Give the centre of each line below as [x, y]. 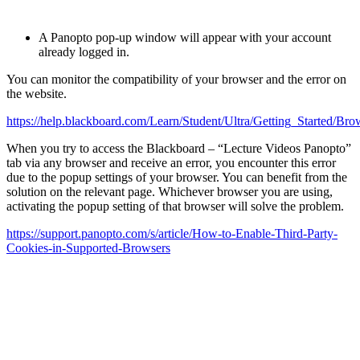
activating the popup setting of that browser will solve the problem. [175, 207]
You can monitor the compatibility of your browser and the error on [176, 80]
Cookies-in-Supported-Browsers [88, 248]
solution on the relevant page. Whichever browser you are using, [170, 192]
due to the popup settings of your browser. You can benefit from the [177, 178]
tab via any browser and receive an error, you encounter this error [171, 163]
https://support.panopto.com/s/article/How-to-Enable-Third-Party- [172, 234]
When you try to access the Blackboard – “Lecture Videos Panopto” [179, 149]
